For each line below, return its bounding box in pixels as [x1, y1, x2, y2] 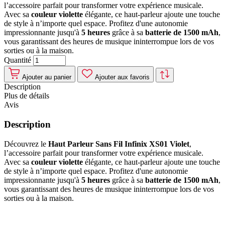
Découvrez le [4, 139, 48, 148]
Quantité [4, 56, 33, 65]
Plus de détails [4, 91, 49, 100]
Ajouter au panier [22, 73, 71, 81]
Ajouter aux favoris [95, 73, 150, 81]
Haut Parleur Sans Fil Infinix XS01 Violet [48, 139, 189, 148]
